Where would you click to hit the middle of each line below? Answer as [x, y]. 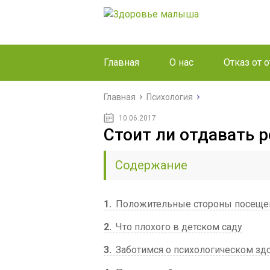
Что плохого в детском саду [178, 227]
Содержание [151, 165]
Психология [170, 97]
